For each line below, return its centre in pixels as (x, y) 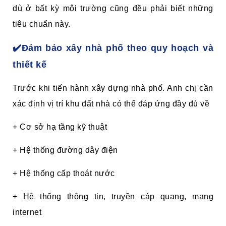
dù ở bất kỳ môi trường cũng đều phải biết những (113, 8)
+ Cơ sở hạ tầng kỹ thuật (60, 127)
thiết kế (30, 64)
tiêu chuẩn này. (42, 24)
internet (27, 212)
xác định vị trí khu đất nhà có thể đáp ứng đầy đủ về (111, 103)
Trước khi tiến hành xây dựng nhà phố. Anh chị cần (113, 88)
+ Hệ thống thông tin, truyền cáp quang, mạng (113, 196)
